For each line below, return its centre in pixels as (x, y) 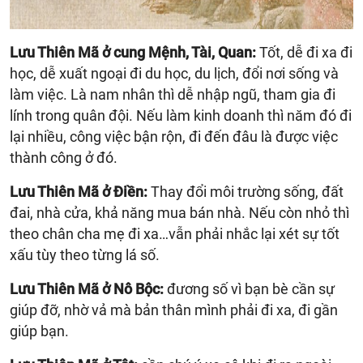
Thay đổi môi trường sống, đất (246, 191)
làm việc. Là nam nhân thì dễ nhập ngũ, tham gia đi (173, 94)
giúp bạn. (39, 331)
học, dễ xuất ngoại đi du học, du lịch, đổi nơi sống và (174, 73)
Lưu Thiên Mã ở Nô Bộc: (87, 288)
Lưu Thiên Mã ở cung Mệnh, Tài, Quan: (133, 52)
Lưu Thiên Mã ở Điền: (79, 191)
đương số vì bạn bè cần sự (249, 288)
